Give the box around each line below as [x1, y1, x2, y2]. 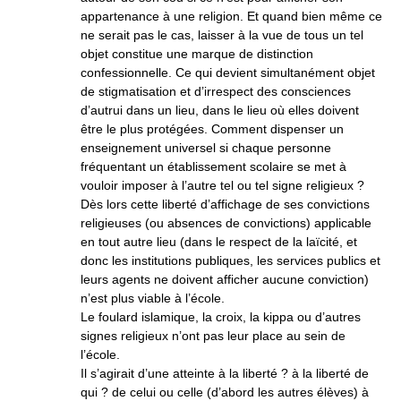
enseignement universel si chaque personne [81, 141, 331, 155]
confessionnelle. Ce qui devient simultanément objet [81, 65, 375, 80]
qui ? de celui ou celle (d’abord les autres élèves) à [81, 385, 369, 399]
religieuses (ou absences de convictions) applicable [81, 216, 371, 230]
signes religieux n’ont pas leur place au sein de [81, 328, 346, 343]
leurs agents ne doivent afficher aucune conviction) [81, 272, 369, 286]
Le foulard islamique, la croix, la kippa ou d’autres [81, 310, 361, 324]
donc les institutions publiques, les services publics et [81, 253, 380, 268]
